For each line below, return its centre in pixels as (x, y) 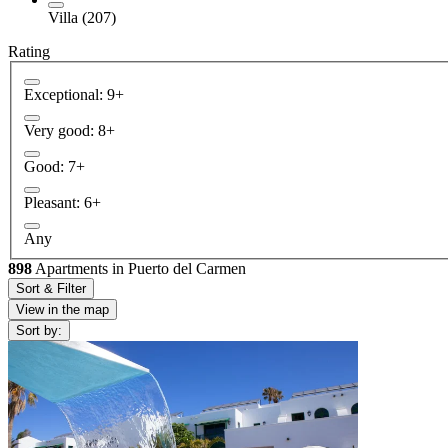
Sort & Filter (51, 289)
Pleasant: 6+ (62, 203)
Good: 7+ (54, 167)
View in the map (62, 310)
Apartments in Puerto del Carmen (139, 269)
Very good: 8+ (69, 131)
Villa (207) (82, 17)
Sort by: (39, 331)
